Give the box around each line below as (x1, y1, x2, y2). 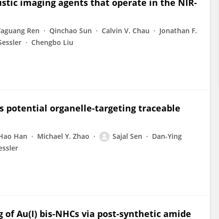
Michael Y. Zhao (37, 131, 89, 141)
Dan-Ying (152, 131, 182, 141)
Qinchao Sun (49, 26, 92, 35)
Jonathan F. (159, 26, 197, 35)
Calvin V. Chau (102, 26, 150, 35)
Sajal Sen (112, 131, 142, 141)
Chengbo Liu (31, 38, 73, 47)
